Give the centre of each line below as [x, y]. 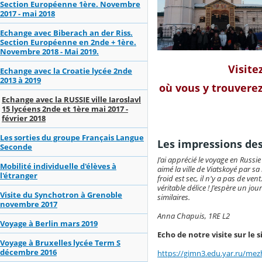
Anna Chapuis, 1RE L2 [194, 216]
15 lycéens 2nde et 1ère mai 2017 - [65, 109]
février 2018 [24, 118]
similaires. [174, 197]
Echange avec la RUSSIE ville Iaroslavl [71, 100]
